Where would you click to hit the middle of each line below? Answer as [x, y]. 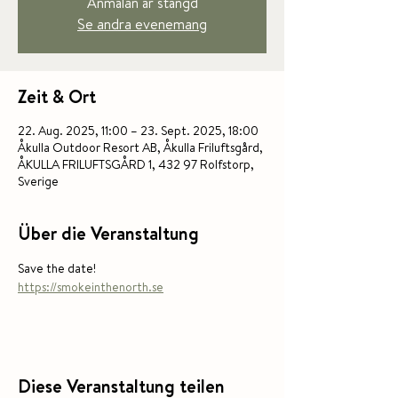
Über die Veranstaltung [108, 233]
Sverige [38, 181]
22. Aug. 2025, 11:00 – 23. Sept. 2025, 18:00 [138, 131]
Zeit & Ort [57, 96]
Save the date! [58, 268]
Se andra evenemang [142, 24]
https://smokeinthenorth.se [91, 287]
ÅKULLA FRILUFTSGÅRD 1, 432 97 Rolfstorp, [136, 164]
